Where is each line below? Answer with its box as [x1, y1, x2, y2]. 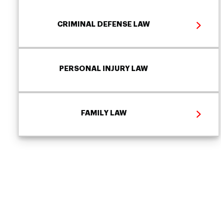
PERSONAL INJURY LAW [59, 65, 148, 73]
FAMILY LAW [80, 110, 127, 117]
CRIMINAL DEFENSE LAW [57, 21, 150, 29]
